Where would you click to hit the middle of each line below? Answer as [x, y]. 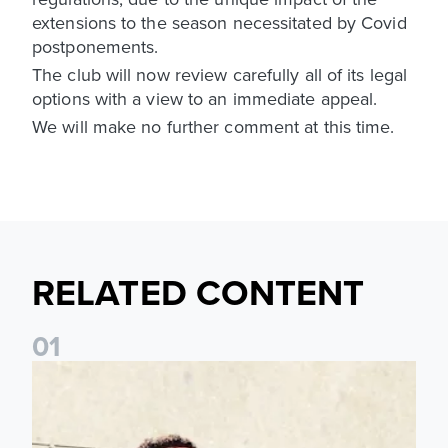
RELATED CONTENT [198, 291]
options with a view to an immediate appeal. [205, 98]
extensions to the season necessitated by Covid [219, 22]
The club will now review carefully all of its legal [220, 74]
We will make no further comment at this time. [213, 126]
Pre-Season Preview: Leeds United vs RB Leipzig [200, 368]
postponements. [95, 46]
